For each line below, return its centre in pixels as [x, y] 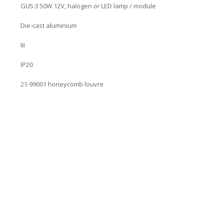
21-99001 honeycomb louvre [62, 84]
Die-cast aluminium [49, 25]
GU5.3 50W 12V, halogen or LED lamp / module [88, 6]
